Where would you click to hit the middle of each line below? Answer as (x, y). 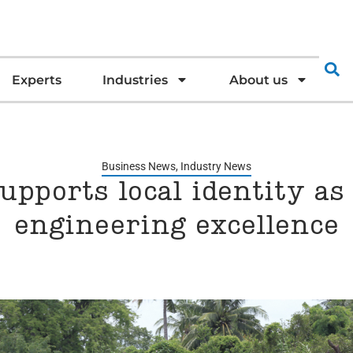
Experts (36, 80)
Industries (135, 80)
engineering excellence (176, 227)
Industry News (216, 166)
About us (258, 80)
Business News (139, 166)
